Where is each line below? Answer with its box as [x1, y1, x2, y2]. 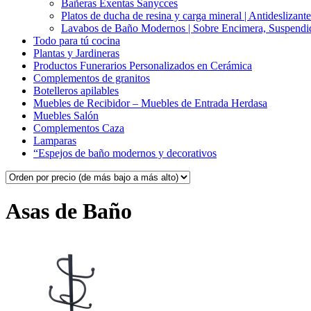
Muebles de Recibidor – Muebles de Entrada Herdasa [33, 96, 267, 109]
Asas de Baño [6, 199, 132, 224]
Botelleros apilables [33, 84, 119, 96]
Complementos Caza [33, 121, 124, 134]
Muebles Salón [33, 109, 99, 121]
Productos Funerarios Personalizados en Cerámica [33, 59, 252, 72]
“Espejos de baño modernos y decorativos [33, 146, 217, 159]
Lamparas [33, 134, 76, 146]
